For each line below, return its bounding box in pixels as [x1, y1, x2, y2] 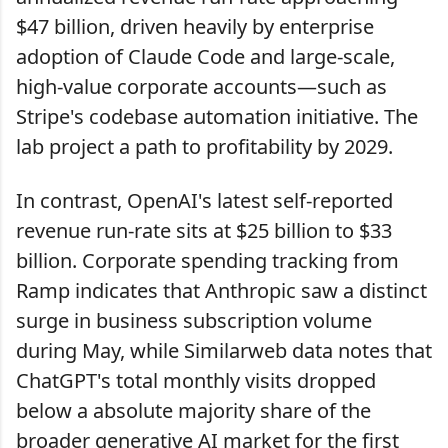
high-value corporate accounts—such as [16, 73, 387, 101]
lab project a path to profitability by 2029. [16, 133, 393, 161]
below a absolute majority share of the [16, 397, 371, 425]
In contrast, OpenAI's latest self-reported [16, 187, 393, 215]
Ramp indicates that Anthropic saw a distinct [16, 277, 427, 305]
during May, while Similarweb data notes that [16, 337, 432, 365]
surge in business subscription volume [16, 307, 372, 335]
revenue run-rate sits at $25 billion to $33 [16, 217, 392, 245]
